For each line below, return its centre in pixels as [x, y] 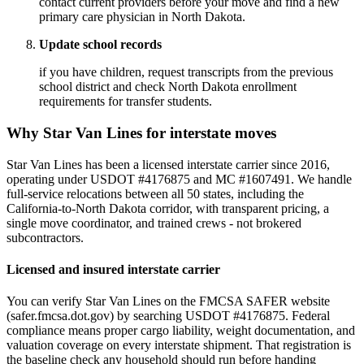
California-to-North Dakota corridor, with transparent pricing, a [168, 208]
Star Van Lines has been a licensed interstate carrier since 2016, [168, 164]
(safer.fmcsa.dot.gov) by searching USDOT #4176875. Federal [168, 316]
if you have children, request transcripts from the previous [186, 72]
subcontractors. [45, 237]
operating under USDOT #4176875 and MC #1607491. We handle [179, 179]
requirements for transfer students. [126, 102]
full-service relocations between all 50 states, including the [155, 193]
